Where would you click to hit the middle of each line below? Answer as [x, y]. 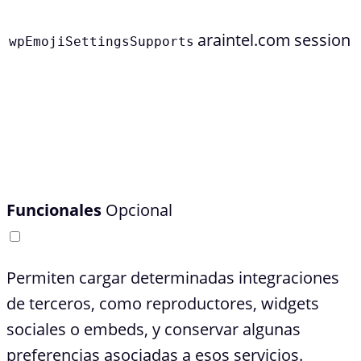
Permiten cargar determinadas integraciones [173, 278]
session [322, 40]
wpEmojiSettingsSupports [102, 42]
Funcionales [54, 210]
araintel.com [244, 40]
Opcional [139, 210]
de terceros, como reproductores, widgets [163, 304]
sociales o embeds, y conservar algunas [154, 330]
